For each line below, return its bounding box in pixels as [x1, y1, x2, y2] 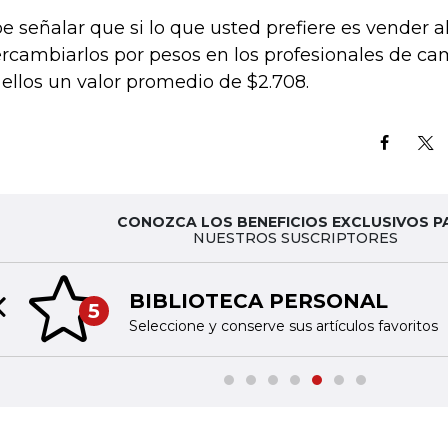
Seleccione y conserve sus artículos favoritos [128, 316, 438, 335]
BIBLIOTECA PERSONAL [128, 288, 388, 313]
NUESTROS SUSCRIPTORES [192, 229, 398, 247]
